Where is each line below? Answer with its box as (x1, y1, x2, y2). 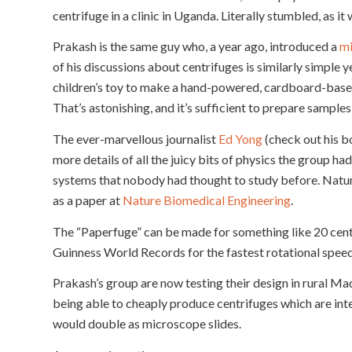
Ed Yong (218, 130, 262, 146)
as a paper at (53, 192, 123, 207)
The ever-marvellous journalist (53, 130, 218, 146)
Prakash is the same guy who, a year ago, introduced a (53, 38, 339, 54)
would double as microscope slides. (53, 316, 241, 332)
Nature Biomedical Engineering (123, 192, 291, 207)
